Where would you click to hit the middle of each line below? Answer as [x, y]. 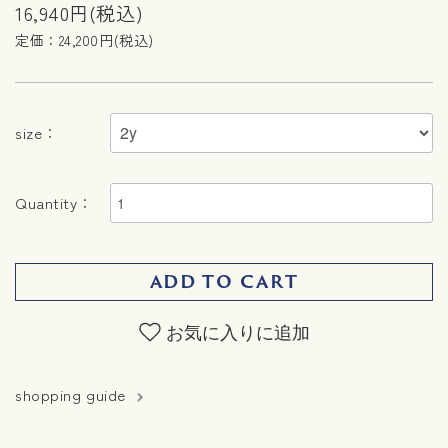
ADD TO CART [224, 281]
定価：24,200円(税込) [84, 39]
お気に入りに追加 [237, 330]
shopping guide [70, 395]
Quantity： [54, 203]
